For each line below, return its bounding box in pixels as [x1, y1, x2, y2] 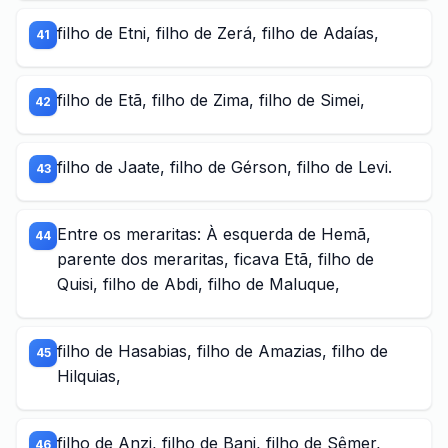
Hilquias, [57, 366, 121, 386]
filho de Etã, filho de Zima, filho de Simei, [57, 90, 365, 110]
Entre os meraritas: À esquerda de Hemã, [57, 224, 371, 244]
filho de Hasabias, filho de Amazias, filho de [57, 341, 388, 361]
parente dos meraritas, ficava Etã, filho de [57, 249, 374, 269]
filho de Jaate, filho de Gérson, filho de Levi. [57, 157, 392, 177]
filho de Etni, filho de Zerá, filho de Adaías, [57, 23, 379, 43]
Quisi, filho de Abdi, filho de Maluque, [57, 274, 340, 294]
